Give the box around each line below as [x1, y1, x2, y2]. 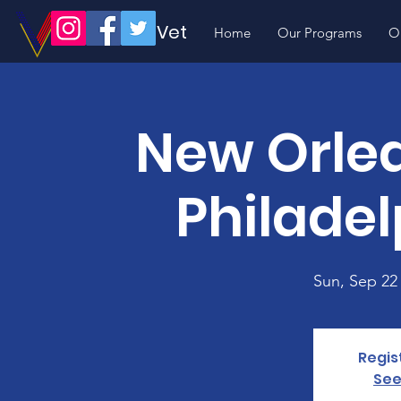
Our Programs [277, 24, 362, 41]
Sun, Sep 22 [313, 271, 397, 291]
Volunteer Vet [66, 20, 187, 45]
